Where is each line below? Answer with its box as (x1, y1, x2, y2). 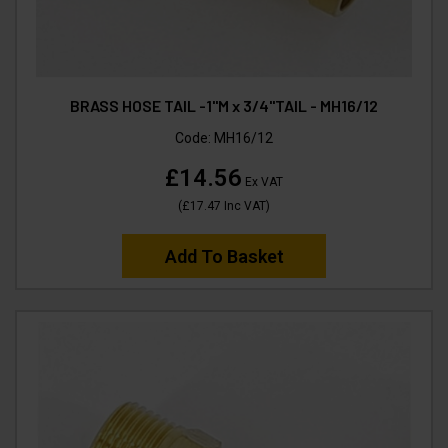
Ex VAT (242, 174, 283, 189)
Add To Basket (164, 245, 284, 267)
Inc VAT (221, 198, 266, 213)
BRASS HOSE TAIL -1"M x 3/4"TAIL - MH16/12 (70, 95, 378, 115)
